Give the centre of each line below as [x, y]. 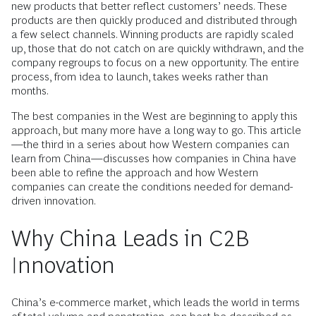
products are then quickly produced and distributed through [154, 20]
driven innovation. [54, 201]
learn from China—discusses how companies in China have [154, 158]
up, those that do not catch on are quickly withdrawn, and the [158, 48]
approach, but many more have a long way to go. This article [156, 130]
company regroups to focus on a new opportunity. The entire [155, 62]
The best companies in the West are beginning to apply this [154, 116]
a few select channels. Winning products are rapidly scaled [152, 34]
